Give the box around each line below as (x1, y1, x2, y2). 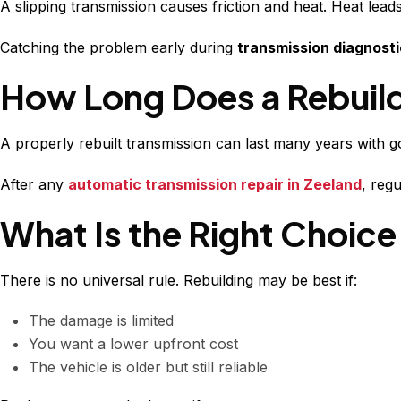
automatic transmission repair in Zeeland (68, 175, 362, 194)
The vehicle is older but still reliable (29, 358, 268, 377)
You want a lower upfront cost (29, 335, 238, 354)
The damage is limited (29, 311, 174, 330)
